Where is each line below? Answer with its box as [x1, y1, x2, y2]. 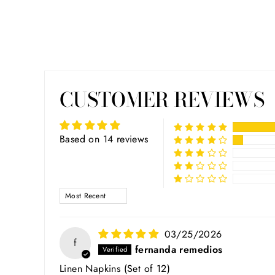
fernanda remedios [134, 242, 223, 257]
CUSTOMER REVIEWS [60, 85, 265, 115]
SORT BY [59, 187, 105, 199]
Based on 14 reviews [60, 132, 149, 147]
